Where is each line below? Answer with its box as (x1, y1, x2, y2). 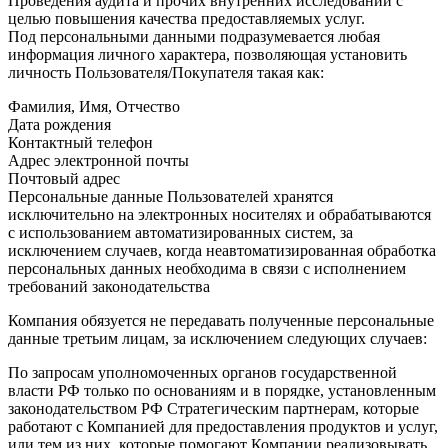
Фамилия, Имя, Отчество (8, 97, 180, 115)
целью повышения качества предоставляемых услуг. (8, 9, 365, 27)
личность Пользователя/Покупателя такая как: (8, 63, 324, 81)
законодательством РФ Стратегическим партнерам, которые (8, 399, 419, 417)
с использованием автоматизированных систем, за (8, 223, 353, 241)
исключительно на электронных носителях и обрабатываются (8, 205, 431, 223)
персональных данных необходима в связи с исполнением (8, 259, 406, 277)
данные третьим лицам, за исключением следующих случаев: (8, 329, 427, 347)
